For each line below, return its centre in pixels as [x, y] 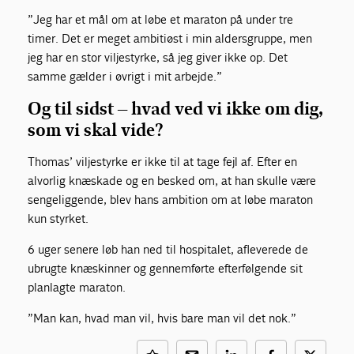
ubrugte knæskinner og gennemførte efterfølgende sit [166, 268]
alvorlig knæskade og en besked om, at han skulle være [172, 180]
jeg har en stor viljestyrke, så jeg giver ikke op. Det [158, 57]
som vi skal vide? [96, 130]
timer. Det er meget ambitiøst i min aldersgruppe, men [170, 38]
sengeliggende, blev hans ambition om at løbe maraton [171, 199]
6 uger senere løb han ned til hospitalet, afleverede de [168, 249]
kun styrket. [58, 218]
